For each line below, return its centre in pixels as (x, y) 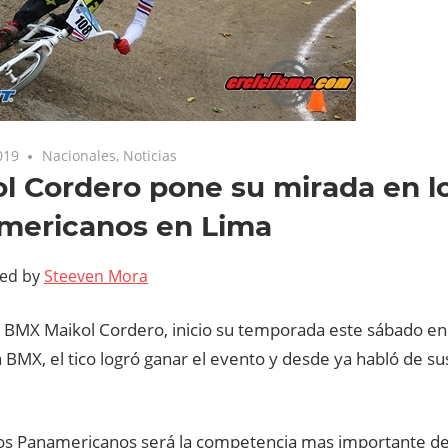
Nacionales (79, 156)
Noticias (150, 156)
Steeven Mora (96, 276)
